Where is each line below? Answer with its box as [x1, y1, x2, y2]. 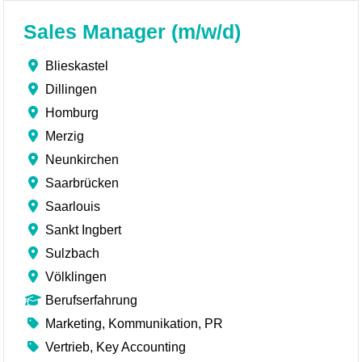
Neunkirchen [45, 153, 120, 166]
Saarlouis [45, 200, 101, 213]
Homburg [45, 106, 99, 120]
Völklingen [45, 270, 107, 284]
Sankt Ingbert [45, 223, 122, 237]
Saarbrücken [45, 176, 120, 190]
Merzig [45, 129, 85, 143]
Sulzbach [45, 246, 100, 260]
